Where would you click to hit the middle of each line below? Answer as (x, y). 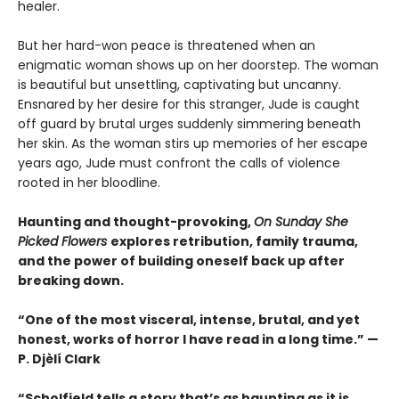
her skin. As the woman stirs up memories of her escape (193, 144)
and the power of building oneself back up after (181, 261)
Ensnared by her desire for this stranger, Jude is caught (189, 105)
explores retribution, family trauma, (234, 242)
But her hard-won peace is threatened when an (167, 46)
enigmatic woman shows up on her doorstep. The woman (198, 65)
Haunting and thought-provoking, (136, 222)
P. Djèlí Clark (59, 359)
